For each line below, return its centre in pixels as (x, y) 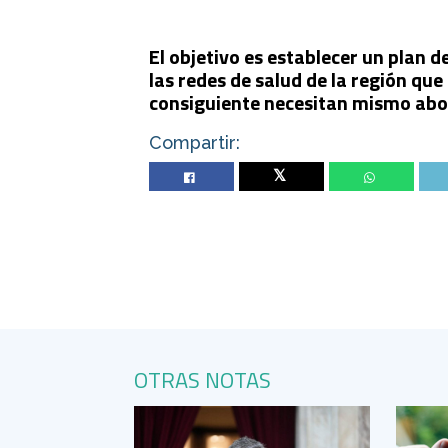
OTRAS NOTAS (203, 379)
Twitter (282, 177)
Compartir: (195, 142)
